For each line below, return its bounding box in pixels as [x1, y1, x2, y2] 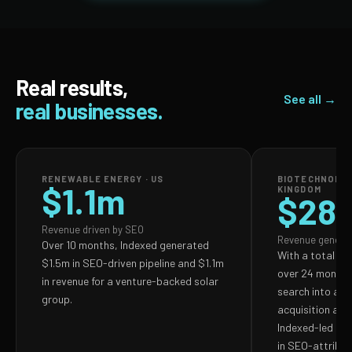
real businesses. [16, 97, 163, 124]
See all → [284, 91, 336, 106]
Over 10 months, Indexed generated [42, 238, 209, 251]
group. [42, 292, 72, 306]
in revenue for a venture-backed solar [42, 274, 218, 288]
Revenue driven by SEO [42, 223, 144, 236]
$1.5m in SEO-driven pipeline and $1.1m [42, 256, 224, 269]
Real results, [16, 74, 128, 101]
